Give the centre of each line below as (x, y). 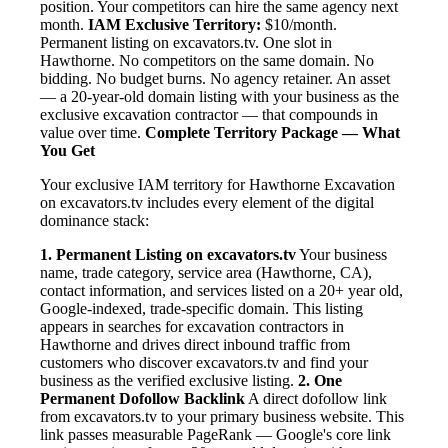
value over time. (92, 133)
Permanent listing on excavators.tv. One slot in (186, 43)
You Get (67, 151)
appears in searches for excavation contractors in (192, 327)
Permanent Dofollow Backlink (142, 399)
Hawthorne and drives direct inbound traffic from (195, 345)
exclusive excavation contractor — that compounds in (209, 115)
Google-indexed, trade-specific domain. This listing (201, 309)
